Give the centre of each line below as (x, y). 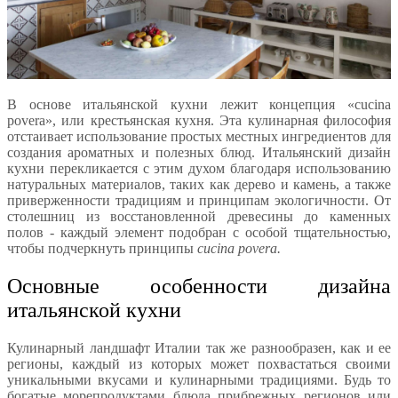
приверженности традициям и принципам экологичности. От (199, 201)
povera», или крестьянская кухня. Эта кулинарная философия (199, 121)
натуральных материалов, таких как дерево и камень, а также (199, 185)
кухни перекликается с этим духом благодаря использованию (199, 169)
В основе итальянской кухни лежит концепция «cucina (199, 105)
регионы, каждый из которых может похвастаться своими (199, 364)
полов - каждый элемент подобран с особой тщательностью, (199, 233)
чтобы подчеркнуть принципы (102, 249)
